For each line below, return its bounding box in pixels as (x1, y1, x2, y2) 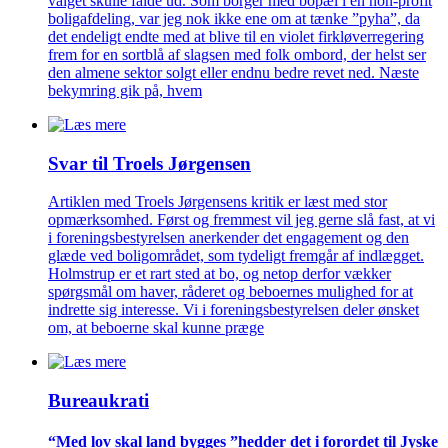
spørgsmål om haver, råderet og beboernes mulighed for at (48, 283, 413, 301)
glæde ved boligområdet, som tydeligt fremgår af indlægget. (48, 247, 424, 265)
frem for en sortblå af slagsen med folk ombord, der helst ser (48, 45, 426, 63)
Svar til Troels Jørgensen (48, 152, 251, 174)
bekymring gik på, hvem (48, 81, 202, 99)
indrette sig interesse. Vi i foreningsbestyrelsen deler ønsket (48, 301, 419, 319)
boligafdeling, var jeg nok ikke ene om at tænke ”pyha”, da (48, 9, 420, 27)
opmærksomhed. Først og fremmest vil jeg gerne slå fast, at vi (48, 211, 435, 229)
